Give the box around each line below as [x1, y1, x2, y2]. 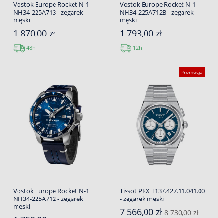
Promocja [181, 69, 203, 76]
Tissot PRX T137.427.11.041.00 [120, 186, 205, 196]
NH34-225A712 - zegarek [13, 194, 83, 203]
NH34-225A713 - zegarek [13, 8, 83, 17]
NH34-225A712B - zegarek [120, 8, 194, 17]
